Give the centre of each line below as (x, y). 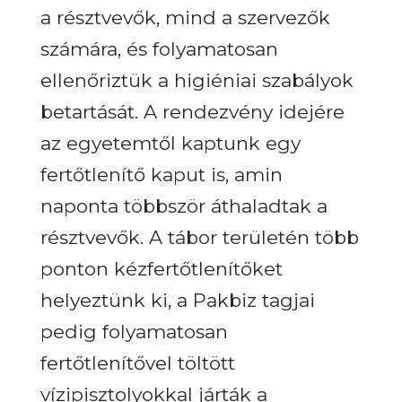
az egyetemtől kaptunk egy (170, 143)
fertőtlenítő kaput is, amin (161, 174)
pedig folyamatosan (134, 331)
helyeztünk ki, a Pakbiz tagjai (177, 300)
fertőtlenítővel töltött (137, 363)
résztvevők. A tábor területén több (199, 237)
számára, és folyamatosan (159, 48)
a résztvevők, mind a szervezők (185, 17)
